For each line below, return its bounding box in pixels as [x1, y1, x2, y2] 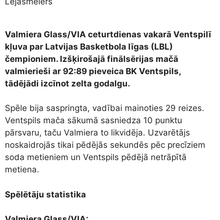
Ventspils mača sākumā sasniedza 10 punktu [5, 115, 182, 126]
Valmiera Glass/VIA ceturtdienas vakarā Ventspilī [5, 29, 211, 39]
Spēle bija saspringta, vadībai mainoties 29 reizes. [5, 103, 204, 113]
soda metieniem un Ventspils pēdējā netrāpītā [5, 152, 187, 163]
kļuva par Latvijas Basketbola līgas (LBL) [5, 41, 173, 52]
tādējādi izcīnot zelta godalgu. [5, 78, 130, 88]
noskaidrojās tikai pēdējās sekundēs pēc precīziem [5, 140, 205, 150]
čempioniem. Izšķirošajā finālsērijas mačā [5, 54, 178, 64]
